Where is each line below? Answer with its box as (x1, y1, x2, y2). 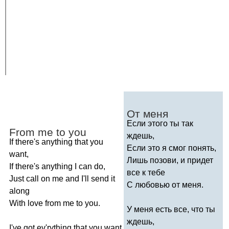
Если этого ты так (127, 119, 193, 128)
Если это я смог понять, (127, 143, 216, 152)
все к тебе (127, 168, 165, 177)
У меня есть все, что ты (127, 204, 215, 214)
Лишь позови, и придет (127, 155, 213, 165)
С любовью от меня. (127, 180, 203, 189)
